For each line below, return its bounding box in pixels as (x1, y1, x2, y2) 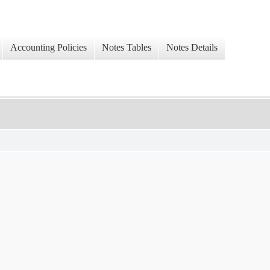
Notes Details (166, 42, 218, 53)
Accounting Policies (10, 42, 87, 53)
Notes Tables (102, 42, 151, 53)
